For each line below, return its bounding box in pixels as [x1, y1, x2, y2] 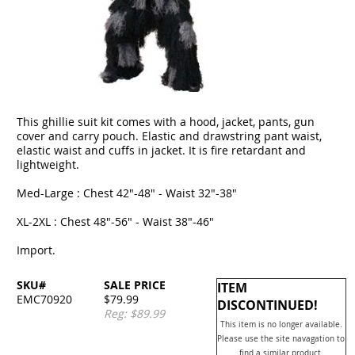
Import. [17, 242, 56, 258]
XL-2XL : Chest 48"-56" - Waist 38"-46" [17, 214, 215, 229]
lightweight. [17, 157, 80, 172]
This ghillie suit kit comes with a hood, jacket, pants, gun [17, 114, 315, 129]
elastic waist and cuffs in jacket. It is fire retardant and [17, 143, 307, 158]
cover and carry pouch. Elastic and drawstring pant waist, [17, 128, 323, 143]
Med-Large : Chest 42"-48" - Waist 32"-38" [17, 185, 238, 200]
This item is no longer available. [219, 319, 342, 330]
